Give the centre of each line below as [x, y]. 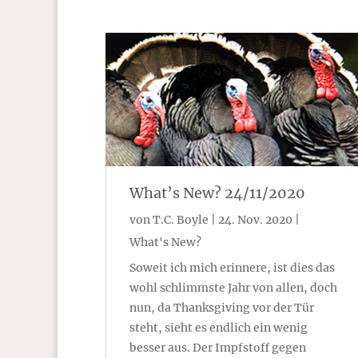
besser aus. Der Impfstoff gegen [218, 348]
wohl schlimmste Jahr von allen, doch [233, 288]
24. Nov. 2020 [255, 220]
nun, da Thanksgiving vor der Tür [222, 308]
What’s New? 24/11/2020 [217, 193]
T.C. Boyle [181, 220]
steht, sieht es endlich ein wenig [219, 328]
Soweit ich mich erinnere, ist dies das [232, 268]
